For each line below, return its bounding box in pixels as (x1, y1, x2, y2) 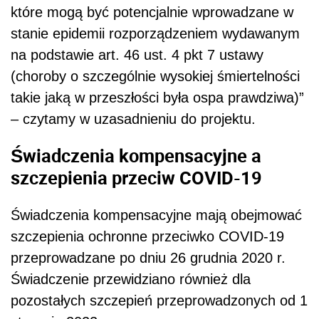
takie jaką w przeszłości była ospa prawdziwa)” (11, 89, 304, 105)
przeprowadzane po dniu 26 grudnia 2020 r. (11, 249, 286, 266)
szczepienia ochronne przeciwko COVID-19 (11, 228, 284, 244)
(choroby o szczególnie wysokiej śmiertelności (11, 68, 300, 84)
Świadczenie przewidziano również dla (11, 271, 251, 287)
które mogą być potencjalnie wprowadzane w (11, 4, 293, 20)
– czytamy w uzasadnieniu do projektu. (11, 110, 256, 127)
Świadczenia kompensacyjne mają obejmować (11, 206, 302, 223)
